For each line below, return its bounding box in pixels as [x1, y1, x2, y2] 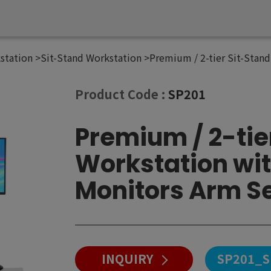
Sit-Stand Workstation [40, 50, 142, 65]
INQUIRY [102, 250, 154, 268]
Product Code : [75, 85, 169, 103]
